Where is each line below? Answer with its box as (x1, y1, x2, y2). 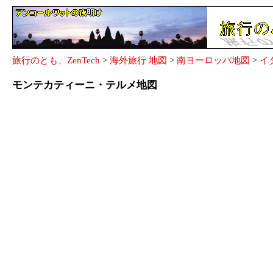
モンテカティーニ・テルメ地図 (12, 79, 157, 91)
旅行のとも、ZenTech (12, 55, 100, 65)
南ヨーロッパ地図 (177, 55, 250, 65)
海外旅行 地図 (110, 55, 167, 65)
